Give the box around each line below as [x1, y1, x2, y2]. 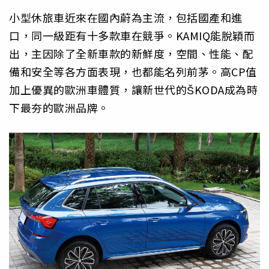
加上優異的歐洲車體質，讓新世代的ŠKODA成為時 [9, 82, 258, 98]
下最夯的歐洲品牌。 [9, 100, 109, 116]
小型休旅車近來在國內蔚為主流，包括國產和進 [9, 10, 243, 26]
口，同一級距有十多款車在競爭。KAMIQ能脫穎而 [9, 28, 255, 44]
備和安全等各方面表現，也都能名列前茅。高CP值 [9, 64, 257, 80]
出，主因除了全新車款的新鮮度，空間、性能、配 [9, 46, 253, 62]
